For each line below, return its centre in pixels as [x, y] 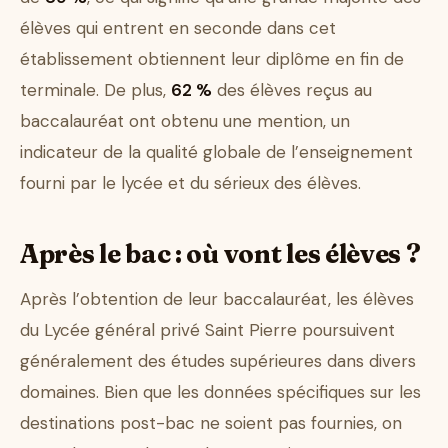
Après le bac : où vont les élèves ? [220, 254]
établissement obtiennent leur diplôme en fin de [212, 59]
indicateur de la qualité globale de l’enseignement [216, 152]
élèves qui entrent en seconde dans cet [178, 28]
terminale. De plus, [95, 90]
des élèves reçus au [292, 90]
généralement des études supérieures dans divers [218, 361]
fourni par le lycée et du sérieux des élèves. [190, 183]
